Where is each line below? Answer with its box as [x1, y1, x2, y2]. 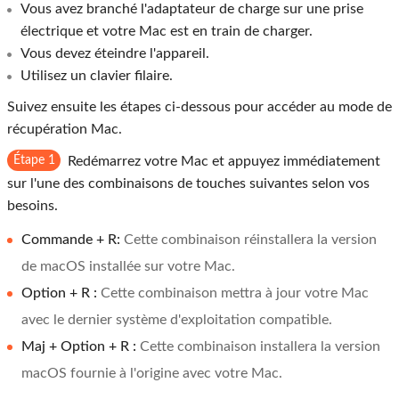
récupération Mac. [7, 121, 122, 136]
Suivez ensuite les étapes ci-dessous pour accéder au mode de [7, 99, 392, 114]
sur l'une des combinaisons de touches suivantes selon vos [7, 175, 370, 191]
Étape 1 [12, 153, 55, 167]
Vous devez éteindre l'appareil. [20, 45, 209, 61]
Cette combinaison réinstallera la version [124, 232, 377, 247]
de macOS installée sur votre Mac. [21, 258, 235, 273]
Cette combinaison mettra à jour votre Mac [101, 285, 369, 300]
